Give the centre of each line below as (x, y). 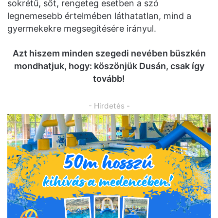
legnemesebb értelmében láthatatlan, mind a (99, 16)
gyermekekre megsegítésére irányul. (82, 28)
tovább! (109, 78)
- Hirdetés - (109, 106)
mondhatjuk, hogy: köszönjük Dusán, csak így (109, 66)
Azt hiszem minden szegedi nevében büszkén (109, 53)
